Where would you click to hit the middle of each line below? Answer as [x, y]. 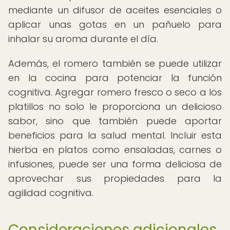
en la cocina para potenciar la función [115, 78]
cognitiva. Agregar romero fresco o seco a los [115, 92]
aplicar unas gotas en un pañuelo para [115, 24]
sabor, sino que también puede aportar [115, 121]
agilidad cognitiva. [51, 193]
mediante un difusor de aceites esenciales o [115, 10]
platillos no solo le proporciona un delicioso [115, 107]
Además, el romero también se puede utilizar [115, 63]
